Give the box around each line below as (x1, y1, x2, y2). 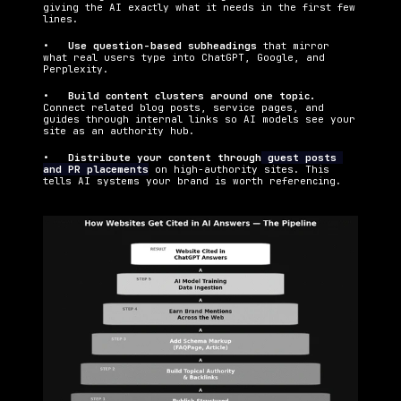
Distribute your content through (68, 151, 261, 165)
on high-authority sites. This (149, 163, 329, 176)
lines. (43, 13, 78, 26)
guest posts (261, 151, 337, 165)
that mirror (263, 39, 329, 53)
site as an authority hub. (43, 124, 194, 138)
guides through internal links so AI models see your (43, 113, 355, 126)
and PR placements (43, 163, 149, 176)
